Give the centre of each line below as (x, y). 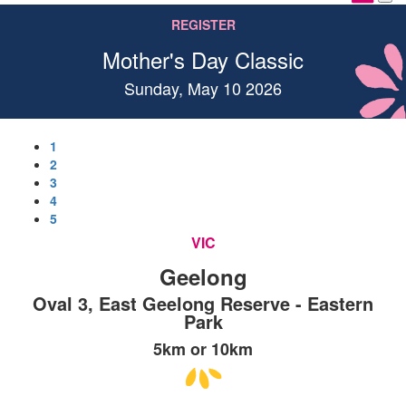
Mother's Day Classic (203, 59)
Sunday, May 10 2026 (203, 87)
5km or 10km (203, 348)
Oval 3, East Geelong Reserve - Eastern (203, 303)
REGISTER (203, 24)
